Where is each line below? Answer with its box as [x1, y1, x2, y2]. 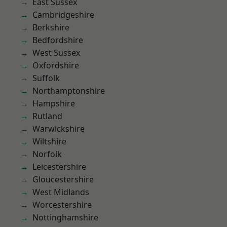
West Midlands [32, 186, 89, 198]
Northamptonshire [32, 85, 105, 96]
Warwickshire [32, 123, 85, 134]
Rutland [32, 110, 62, 122]
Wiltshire [32, 136, 66, 147]
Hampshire [32, 98, 75, 109]
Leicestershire [32, 161, 86, 172]
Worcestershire [32, 199, 92, 210]
